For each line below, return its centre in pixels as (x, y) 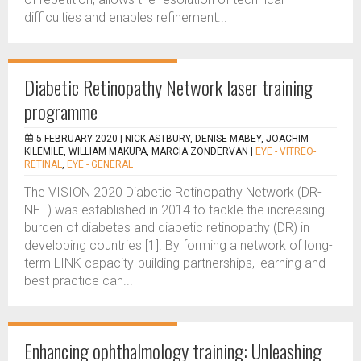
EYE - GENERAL (100, 164)
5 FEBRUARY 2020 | (81, 139)
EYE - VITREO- (286, 151)
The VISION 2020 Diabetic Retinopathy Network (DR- (173, 192)
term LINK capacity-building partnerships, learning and (175, 263)
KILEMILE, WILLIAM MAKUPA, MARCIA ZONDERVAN (136, 151)
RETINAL (43, 164)
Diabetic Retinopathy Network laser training (168, 87)
